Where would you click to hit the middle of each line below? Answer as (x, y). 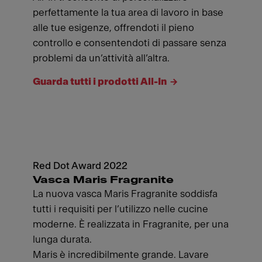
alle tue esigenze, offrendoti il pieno (113, 28)
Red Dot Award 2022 (80, 166)
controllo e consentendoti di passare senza (130, 43)
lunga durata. (62, 239)
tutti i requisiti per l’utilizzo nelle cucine (120, 209)
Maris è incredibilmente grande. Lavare (121, 255)
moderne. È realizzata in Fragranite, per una (131, 224)
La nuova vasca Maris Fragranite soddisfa (125, 194)
